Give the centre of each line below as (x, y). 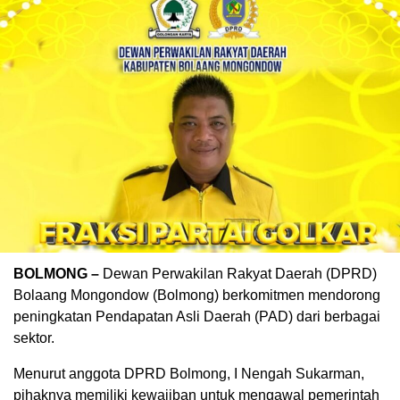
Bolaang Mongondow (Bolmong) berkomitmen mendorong (197, 295)
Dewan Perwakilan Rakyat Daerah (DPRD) (240, 273)
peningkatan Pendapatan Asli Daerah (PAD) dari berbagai (197, 316)
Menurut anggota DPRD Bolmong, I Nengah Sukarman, (189, 373)
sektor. (34, 337)
